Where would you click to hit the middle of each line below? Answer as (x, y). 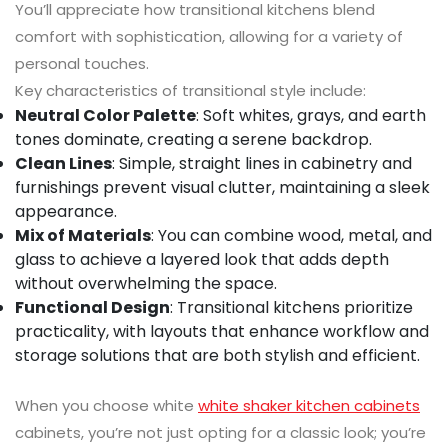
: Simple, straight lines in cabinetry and (262, 164)
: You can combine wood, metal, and (291, 236)
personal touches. (82, 64)
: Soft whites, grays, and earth (311, 116)
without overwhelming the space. (146, 284)
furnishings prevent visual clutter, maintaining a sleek (222, 188)
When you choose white (106, 406)
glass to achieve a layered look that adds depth (202, 260)
